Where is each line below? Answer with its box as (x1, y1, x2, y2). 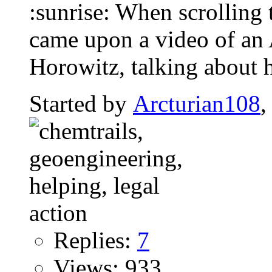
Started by (29, 90, 133, 117)
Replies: (53, 227, 137, 254)
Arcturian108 (133, 90, 260, 117)
